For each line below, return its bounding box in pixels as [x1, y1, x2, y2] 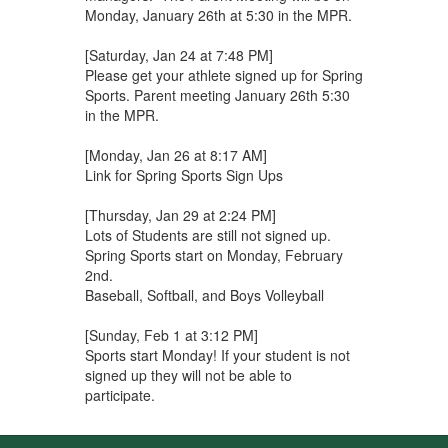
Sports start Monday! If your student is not [84, 344, 350, 365]
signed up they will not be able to [84, 364, 292, 385]
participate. [84, 384, 155, 405]
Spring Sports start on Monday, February [84, 244, 343, 265]
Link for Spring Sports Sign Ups [84, 164, 283, 185]
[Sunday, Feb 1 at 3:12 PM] [84, 324, 258, 345]
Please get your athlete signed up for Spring [84, 64, 363, 85]
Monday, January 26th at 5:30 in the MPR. [84, 4, 356, 25]
